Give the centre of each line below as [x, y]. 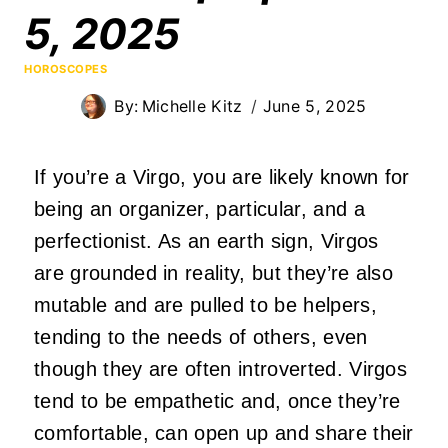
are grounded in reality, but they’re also [214, 272]
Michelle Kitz [192, 105]
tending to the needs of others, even [201, 336]
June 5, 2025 [314, 105]
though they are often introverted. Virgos [221, 368]
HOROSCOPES [66, 68]
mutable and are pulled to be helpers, [205, 304]
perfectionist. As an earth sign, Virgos [206, 240]
